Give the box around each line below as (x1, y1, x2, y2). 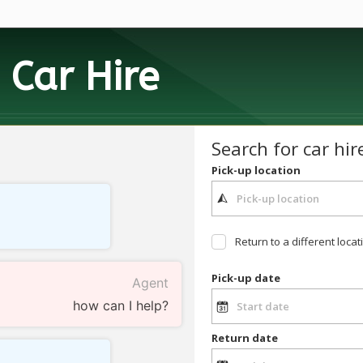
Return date (211, 330, 278, 345)
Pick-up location (211, 162, 301, 177)
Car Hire (11, 53, 159, 100)
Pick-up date (211, 271, 280, 286)
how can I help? (73, 297, 169, 314)
